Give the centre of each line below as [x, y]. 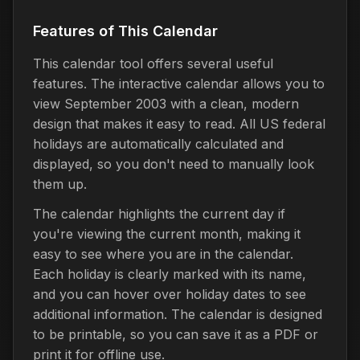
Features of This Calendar [125, 31]
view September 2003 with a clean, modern [166, 103]
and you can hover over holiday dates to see [170, 294]
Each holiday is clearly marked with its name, [170, 274]
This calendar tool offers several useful [153, 63]
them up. [60, 184]
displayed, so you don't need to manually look [174, 164]
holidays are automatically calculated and [158, 143]
